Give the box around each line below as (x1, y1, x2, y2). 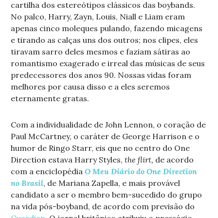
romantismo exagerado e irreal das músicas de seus (11, 58, 205, 69)
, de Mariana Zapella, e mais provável (43, 178, 181, 188)
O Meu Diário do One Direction (85, 166, 198, 177)
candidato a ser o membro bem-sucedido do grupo (11, 190, 202, 200)
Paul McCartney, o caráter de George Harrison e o (11, 131, 200, 142)
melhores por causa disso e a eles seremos (11, 82, 170, 92)
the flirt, (125, 155, 154, 165)
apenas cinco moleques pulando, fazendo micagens (11, 23, 203, 34)
